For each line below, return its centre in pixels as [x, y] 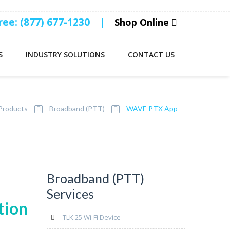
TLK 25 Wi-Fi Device [92, 217]
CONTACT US [151, 55]
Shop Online [143, 22]
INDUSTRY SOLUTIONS [65, 55]
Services [70, 194]
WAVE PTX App [152, 109]
